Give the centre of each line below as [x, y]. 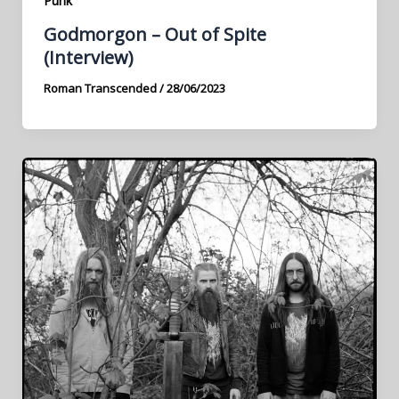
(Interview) [88, 57]
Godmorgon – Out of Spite [155, 34]
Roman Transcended [101, 88]
